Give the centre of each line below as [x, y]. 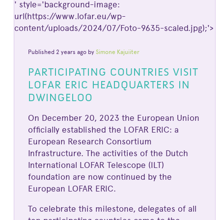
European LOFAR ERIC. [72, 189]
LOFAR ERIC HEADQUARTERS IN [109, 84]
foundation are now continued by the [100, 177]
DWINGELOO [60, 97]
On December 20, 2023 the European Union [113, 118]
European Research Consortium [90, 142]
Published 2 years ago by [62, 52]
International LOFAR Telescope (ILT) [96, 165]
